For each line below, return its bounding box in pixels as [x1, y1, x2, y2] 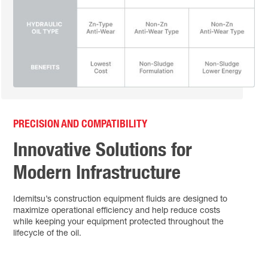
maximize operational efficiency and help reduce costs [13, 205, 221, 215]
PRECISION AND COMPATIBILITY [13, 116, 148, 130]
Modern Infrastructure [13, 160, 181, 184]
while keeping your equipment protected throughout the [13, 216, 224, 226]
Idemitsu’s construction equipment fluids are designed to [13, 193, 228, 203]
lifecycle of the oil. [13, 227, 82, 237]
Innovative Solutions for [13, 137, 193, 161]
